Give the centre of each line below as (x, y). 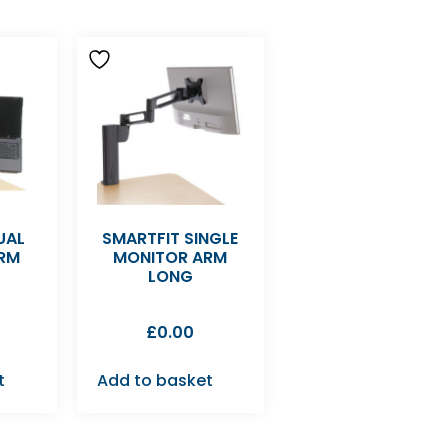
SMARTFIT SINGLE (170, 238)
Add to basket (154, 380)
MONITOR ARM (170, 257)
